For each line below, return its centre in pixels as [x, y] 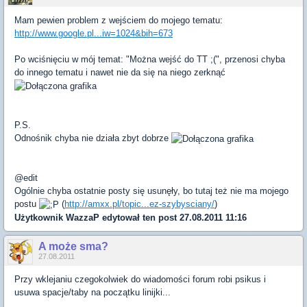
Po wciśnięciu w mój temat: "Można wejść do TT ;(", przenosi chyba [150, 60]
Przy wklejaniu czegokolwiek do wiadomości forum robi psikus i [140, 280]
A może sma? [73, 247]
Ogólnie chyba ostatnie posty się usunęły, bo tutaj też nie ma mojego [151, 191]
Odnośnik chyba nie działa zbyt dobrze [93, 138]
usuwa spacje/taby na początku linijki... [93, 293]
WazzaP [83, 218]
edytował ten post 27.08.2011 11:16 [173, 218]
